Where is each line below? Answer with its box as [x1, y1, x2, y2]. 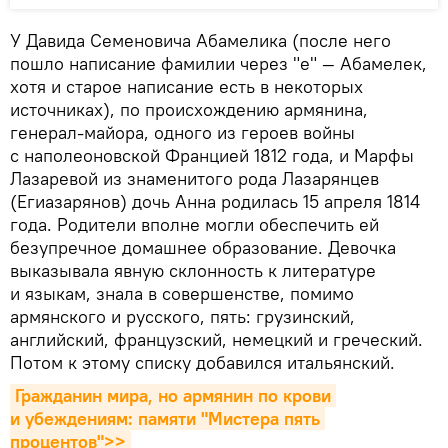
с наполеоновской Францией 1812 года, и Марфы [10, 143, 414, 167]
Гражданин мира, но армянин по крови [15, 383, 331, 407]
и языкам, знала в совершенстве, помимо [10, 281, 354, 305]
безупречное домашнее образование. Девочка [10, 235, 396, 259]
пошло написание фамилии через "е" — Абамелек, [10, 51, 427, 75]
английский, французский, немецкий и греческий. [10, 327, 423, 351]
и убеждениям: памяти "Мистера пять [10, 406, 320, 430]
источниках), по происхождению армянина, [10, 97, 368, 121]
